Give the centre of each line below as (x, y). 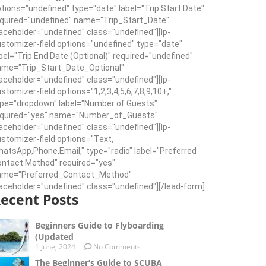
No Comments (116, 247)
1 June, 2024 (55, 247)
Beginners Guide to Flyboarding (99, 226)
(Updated (54, 237)
